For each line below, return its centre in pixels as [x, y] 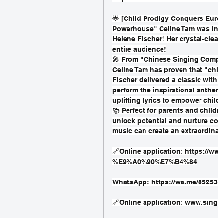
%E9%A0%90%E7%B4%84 [155, 161]
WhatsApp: [132, 182]
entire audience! [139, 49]
